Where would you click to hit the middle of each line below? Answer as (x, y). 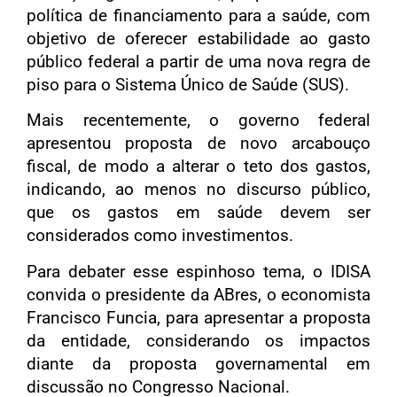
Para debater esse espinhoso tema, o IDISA (198, 271)
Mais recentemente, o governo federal (198, 121)
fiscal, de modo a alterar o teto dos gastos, (198, 167)
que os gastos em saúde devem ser (198, 213)
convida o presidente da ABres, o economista (198, 294)
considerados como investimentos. (160, 236)
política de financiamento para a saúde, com (198, 15)
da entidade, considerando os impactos (198, 340)
